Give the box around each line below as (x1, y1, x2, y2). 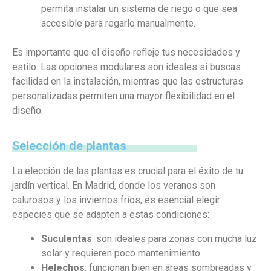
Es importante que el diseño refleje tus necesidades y (12, 47, 240, 58)
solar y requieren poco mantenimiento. (41, 247, 202, 259)
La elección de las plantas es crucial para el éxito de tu (12, 165, 243, 177)
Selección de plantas (12, 139, 126, 153)
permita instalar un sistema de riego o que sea (41, 3, 237, 15)
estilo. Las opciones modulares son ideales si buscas (12, 61, 241, 73)
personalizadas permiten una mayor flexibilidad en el (12, 90, 235, 102)
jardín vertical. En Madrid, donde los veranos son (12, 180, 215, 191)
